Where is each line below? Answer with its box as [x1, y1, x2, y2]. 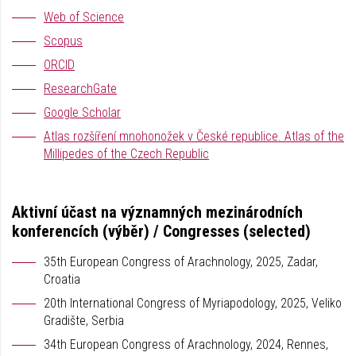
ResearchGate [44, 81, 117, 96]
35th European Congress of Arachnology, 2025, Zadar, [44, 254, 318, 269]
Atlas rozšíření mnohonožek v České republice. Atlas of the [44, 129, 344, 144]
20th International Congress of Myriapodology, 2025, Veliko [44, 296, 342, 311]
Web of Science [44, 10, 124, 25]
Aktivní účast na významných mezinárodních [12, 203, 303, 222]
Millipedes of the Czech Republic [44, 146, 209, 161]
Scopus [44, 33, 83, 48]
